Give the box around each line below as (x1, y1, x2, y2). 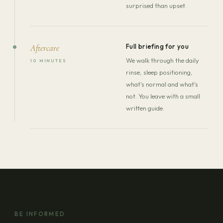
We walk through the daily (125, 56, 199, 65)
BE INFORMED (14, 210, 66, 218)
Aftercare (30, 42, 59, 53)
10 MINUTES (30, 57, 67, 63)
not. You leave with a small (125, 92, 200, 101)
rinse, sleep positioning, (125, 68, 193, 77)
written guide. (125, 104, 164, 112)
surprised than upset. (125, 1, 187, 9)
